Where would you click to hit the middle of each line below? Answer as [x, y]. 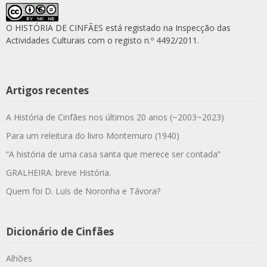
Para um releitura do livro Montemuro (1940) [93, 135]
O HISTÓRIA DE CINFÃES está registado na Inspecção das [118, 27]
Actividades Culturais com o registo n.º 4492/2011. [103, 40]
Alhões [19, 258]
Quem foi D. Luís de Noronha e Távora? [83, 191]
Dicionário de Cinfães [60, 231]
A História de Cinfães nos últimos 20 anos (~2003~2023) [115, 117]
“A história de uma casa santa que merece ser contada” [113, 154]
